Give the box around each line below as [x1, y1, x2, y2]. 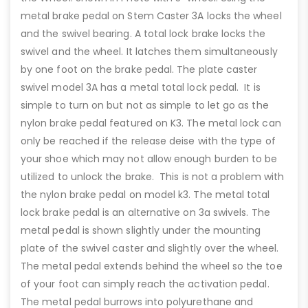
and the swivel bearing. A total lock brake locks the [21, 27, 265, 41]
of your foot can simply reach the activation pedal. [21, 277, 269, 291]
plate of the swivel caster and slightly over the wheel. [21, 241, 281, 256]
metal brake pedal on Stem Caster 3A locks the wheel [21, 9, 282, 23]
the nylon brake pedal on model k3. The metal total [21, 188, 270, 202]
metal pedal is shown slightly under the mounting [21, 223, 261, 238]
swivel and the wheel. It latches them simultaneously [21, 45, 278, 59]
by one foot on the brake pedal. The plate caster [21, 63, 258, 77]
